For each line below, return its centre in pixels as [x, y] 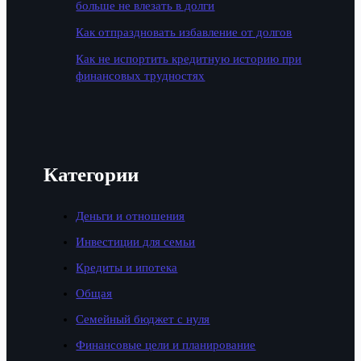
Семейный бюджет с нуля [143, 319]
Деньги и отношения [131, 216]
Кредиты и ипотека [127, 267]
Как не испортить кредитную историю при [189, 58]
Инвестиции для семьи [136, 241]
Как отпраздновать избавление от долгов [184, 32]
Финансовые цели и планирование [166, 344]
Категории [91, 174]
